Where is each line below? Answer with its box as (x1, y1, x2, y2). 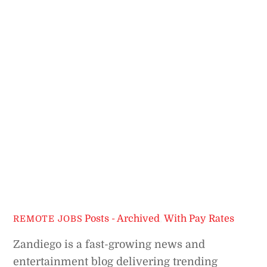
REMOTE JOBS (13, 214, 83, 224)
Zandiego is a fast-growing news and (13, 238, 206, 251)
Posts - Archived (85, 213, 160, 225)
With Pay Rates (164, 213, 235, 225)
